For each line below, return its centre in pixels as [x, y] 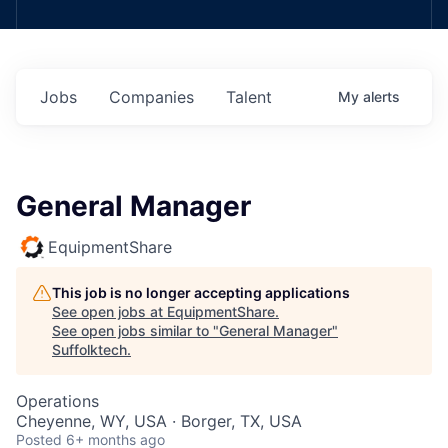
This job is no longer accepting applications [201, 292]
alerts [381, 96]
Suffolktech [89, 349]
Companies [151, 97]
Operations [57, 401]
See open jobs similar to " [135, 330]
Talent [249, 97]
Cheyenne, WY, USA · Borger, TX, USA [159, 421]
